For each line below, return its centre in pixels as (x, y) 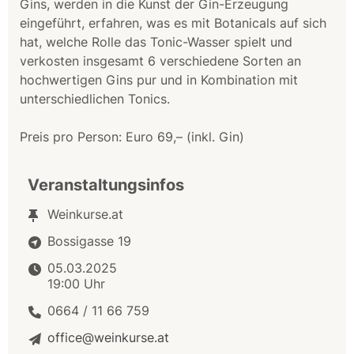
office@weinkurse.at (108, 337)
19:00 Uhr (76, 283)
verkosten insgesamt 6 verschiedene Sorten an (160, 60)
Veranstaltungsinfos (106, 185)
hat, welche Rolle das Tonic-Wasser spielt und (156, 41)
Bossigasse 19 (89, 241)
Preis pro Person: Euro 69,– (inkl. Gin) (132, 136)
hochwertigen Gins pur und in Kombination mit (159, 79)
